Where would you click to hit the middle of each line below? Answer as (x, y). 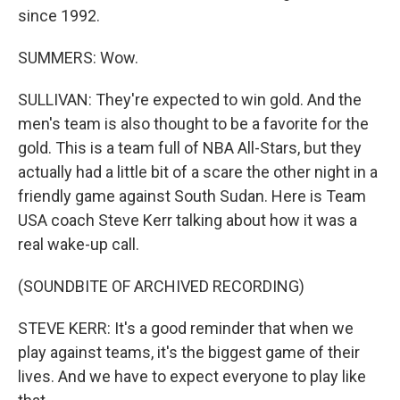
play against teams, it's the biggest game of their (189, 352)
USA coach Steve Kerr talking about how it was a (187, 220)
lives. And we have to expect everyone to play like (192, 376)
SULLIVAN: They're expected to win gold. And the (190, 100)
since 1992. (59, 16)
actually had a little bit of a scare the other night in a (198, 172)
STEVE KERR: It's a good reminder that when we (186, 328)
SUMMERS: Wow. (78, 58)
